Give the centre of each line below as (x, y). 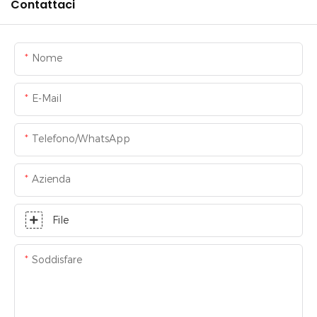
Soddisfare (57, 260)
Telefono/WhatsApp (81, 139)
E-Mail (47, 99)
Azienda (51, 179)
